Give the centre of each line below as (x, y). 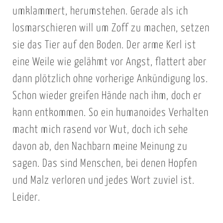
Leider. (26, 198)
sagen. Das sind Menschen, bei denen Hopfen (105, 164)
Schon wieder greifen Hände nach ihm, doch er (107, 96)
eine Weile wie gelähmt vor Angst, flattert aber (109, 62)
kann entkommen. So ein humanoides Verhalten (110, 113)
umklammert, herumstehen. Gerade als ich (100, 12)
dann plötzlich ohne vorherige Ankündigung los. (110, 79)
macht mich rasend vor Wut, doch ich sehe (100, 130)
